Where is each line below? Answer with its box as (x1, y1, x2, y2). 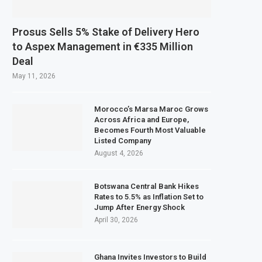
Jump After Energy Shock (94, 202, 185, 212)
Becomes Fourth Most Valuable (94, 125, 206, 135)
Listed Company (94, 136, 151, 145)
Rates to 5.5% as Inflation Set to (94, 192, 204, 201)
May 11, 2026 (12, 71, 56, 80)
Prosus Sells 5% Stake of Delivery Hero (12, 25, 199, 38)
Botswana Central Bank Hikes (94, 181, 199, 191)
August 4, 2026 (94, 149, 143, 157)
